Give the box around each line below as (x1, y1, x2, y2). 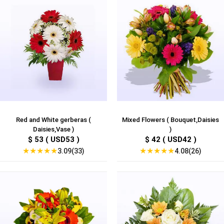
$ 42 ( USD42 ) (144, 135, 196, 144)
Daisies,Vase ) (33, 125, 74, 133)
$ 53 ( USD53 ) (27, 135, 79, 144)
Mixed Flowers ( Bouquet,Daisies (122, 116, 219, 124)
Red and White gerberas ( (16, 116, 91, 124)
